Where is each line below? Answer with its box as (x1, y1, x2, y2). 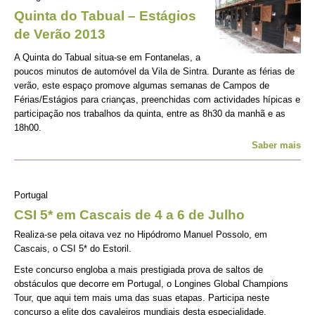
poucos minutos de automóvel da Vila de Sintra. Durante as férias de (14, 66, 295, 77)
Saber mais (252, 140, 301, 150)
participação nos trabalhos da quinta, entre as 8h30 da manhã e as (14, 108, 285, 119)
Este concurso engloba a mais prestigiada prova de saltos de (14, 264, 263, 275)
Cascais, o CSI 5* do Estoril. (14, 243, 131, 254)
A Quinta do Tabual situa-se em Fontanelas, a (14, 52, 200, 63)
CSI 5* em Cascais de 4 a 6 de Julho (14, 207, 245, 222)
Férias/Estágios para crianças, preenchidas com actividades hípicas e (14, 94, 300, 105)
